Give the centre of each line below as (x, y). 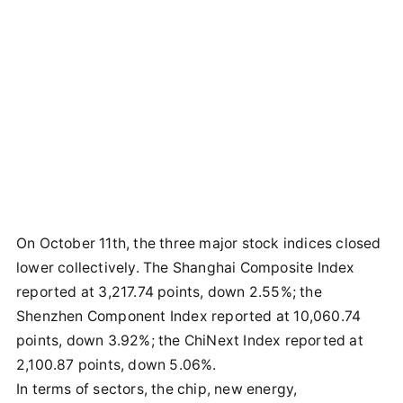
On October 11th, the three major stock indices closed (199, 243)
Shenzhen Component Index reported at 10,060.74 (189, 316)
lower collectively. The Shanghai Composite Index (186, 268)
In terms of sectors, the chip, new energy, (157, 389)
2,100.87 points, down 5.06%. (116, 365)
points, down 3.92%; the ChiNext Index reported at (190, 340)
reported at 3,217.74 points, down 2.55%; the (169, 292)
